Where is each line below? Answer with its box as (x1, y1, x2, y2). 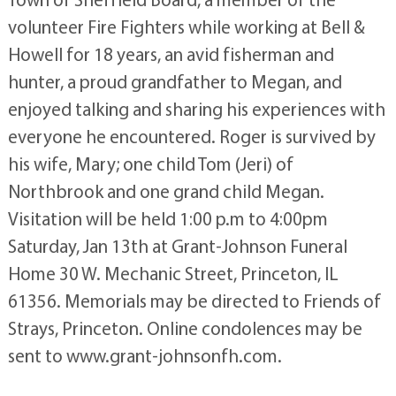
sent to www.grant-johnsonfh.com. (7, 344, 282, 367)
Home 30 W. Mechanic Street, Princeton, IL (7, 262, 339, 285)
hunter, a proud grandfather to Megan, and (7, 70, 342, 93)
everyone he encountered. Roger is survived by (7, 125, 376, 148)
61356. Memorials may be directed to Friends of (7, 289, 381, 312)
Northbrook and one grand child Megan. (7, 179, 324, 202)
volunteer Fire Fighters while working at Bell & (7, 15, 365, 38)
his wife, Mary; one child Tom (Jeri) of (7, 152, 293, 175)
